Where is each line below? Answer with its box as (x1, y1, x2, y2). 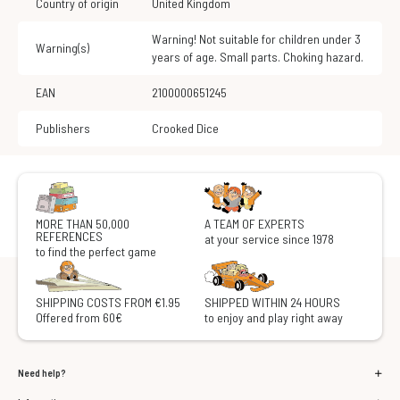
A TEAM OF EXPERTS (204, 216, 304, 232)
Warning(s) (36, 40, 89, 56)
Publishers (36, 121, 90, 137)
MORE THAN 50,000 (36, 216, 129, 232)
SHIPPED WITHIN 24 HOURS (204, 295, 340, 311)
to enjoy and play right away (204, 310, 343, 326)
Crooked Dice (159, 121, 219, 137)
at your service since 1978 (204, 231, 334, 247)
